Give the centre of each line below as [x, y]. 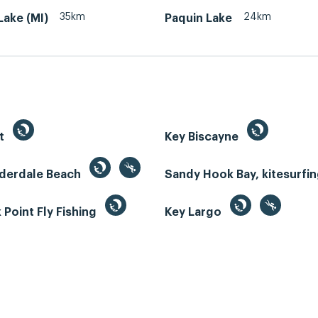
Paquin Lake [198, 18]
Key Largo [194, 213]
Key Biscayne [203, 137]
